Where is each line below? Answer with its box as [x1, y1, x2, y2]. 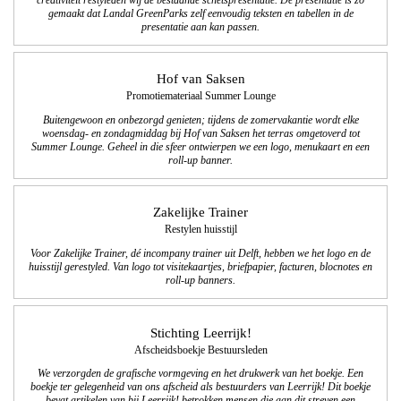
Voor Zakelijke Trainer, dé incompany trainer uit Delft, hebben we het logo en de [30, 248, 371, 260]
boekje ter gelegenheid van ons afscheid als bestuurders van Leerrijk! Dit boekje [30, 381, 371, 394]
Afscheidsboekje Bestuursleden [133, 344, 268, 356]
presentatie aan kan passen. [141, 21, 260, 33]
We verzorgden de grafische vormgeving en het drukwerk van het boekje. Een [38, 368, 363, 380]
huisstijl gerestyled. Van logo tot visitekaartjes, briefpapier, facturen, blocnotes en [29, 261, 372, 274]
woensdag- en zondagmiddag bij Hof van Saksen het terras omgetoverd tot [41, 128, 360, 141]
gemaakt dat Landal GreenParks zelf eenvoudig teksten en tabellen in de [47, 8, 354, 20]
